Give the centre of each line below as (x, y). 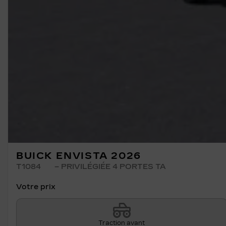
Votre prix (37, 187)
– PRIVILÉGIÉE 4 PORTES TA (109, 166)
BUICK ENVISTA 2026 (79, 156)
